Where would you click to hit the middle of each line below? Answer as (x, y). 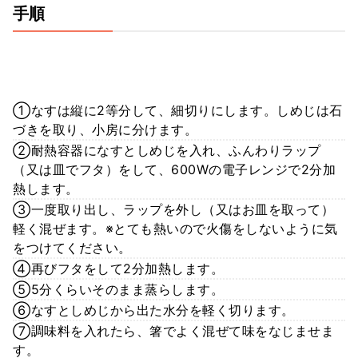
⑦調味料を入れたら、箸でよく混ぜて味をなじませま (173, 330)
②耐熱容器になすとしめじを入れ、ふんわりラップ (167, 150)
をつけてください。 (72, 247)
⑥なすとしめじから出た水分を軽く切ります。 (154, 310)
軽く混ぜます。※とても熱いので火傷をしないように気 (175, 228)
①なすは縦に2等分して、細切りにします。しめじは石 (178, 110)
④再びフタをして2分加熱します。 (118, 268)
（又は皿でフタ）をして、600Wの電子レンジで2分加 (174, 169)
